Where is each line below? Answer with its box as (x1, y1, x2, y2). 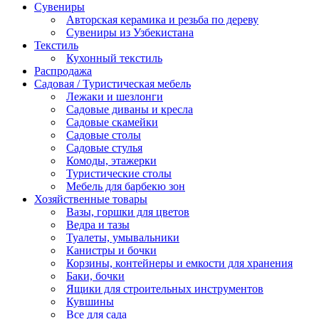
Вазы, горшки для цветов (66, 205, 189, 218)
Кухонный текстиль (66, 51, 162, 64)
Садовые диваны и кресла (66, 103, 193, 115)
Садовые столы (66, 128, 141, 141)
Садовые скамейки (66, 115, 158, 128)
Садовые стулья (66, 141, 142, 154)
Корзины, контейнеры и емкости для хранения (66, 256, 293, 269)
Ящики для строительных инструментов (66, 282, 263, 295)
